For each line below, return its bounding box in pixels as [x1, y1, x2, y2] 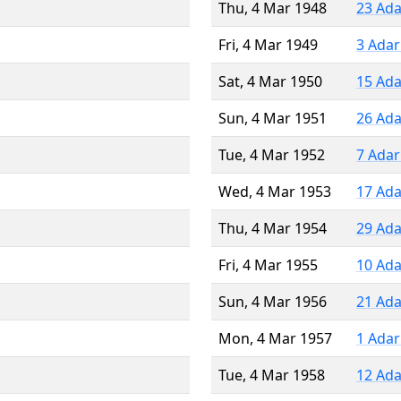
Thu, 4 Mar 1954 [218, 218, 327, 238]
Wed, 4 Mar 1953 [218, 181, 331, 201]
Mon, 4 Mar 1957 [218, 328, 332, 348]
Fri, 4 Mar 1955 [218, 254, 318, 275]
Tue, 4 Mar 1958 [218, 364, 325, 385]
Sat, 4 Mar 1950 [218, 71, 322, 91]
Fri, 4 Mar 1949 [218, 34, 318, 55]
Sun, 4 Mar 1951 [218, 107, 327, 128]
